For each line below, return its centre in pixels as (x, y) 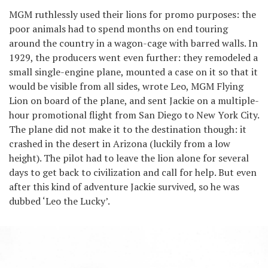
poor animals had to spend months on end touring (118, 28)
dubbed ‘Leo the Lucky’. (60, 201)
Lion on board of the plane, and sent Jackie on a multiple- (134, 100)
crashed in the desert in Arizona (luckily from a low (120, 143)
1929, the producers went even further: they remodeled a (133, 57)
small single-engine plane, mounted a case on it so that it (133, 71)
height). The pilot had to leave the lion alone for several (129, 158)
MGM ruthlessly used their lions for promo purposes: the (133, 14)
